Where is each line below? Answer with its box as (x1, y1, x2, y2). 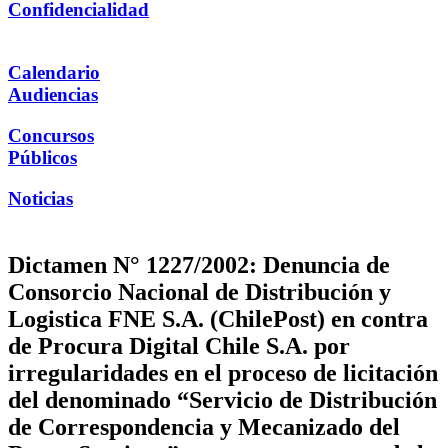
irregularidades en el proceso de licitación (8, 359, 438, 386)
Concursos (8, 124, 94, 146)
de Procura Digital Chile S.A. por (8, 332, 350, 359)
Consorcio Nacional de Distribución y (8, 278, 391, 305)
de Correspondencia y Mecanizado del (8, 413, 400, 440)
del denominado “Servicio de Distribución (8, 386, 437, 413)
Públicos (8, 146, 77, 168)
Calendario (8, 62, 100, 84)
